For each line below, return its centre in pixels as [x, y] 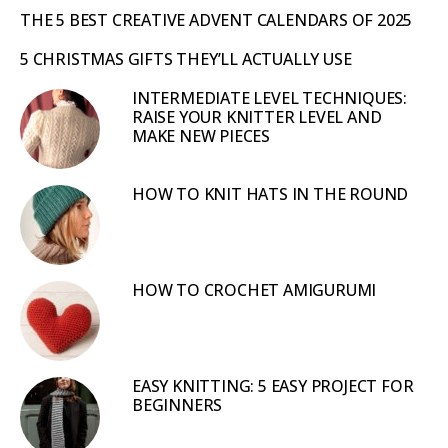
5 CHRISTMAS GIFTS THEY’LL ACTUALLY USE [186, 58]
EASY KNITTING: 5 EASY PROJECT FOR [273, 385]
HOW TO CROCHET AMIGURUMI [254, 289]
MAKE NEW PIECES [201, 135]
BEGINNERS [177, 404]
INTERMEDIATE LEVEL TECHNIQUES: [270, 97]
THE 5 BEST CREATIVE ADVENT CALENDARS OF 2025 [216, 19]
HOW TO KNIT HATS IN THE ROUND [270, 193]
